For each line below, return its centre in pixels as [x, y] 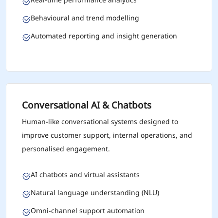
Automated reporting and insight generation [104, 36]
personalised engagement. [66, 149]
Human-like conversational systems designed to [100, 122]
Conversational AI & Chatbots [87, 105]
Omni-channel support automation [88, 211]
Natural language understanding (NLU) [95, 193]
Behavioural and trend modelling [85, 18]
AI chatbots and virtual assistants [85, 175]
